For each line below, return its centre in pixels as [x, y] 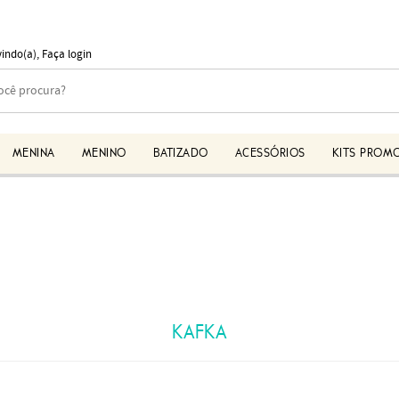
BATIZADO [180, 154]
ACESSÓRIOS [270, 154]
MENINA [33, 154]
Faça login [67, 55]
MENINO [104, 154]
